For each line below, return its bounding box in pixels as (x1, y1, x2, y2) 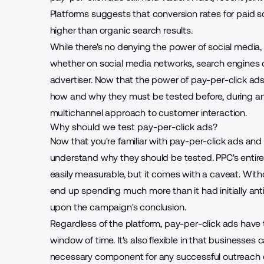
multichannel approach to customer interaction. (49, 107, 247, 118)
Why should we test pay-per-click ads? (49, 121, 217, 133)
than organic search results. (75, 25, 193, 36)
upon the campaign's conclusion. (49, 202, 186, 213)
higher (49, 25, 76, 36)
